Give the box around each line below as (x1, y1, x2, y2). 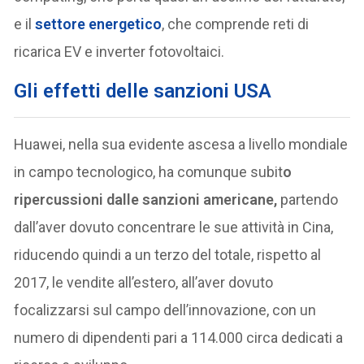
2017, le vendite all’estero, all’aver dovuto (14, 273, 274, 291)
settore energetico (35, 15, 162, 32)
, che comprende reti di (162, 15, 310, 32)
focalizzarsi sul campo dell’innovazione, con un (14, 301, 317, 318)
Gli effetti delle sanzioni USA (14, 79, 272, 102)
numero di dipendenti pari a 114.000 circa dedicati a (14, 328, 344, 346)
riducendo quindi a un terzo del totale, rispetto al (14, 245, 322, 263)
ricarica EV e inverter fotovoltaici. (14, 42, 225, 60)
